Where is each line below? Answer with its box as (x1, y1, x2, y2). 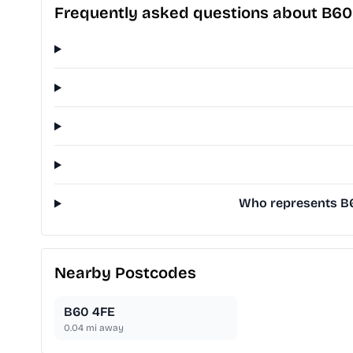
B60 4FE (64, 304, 115, 320)
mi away (84, 322, 124, 334)
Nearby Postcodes (54, 263, 196, 283)
